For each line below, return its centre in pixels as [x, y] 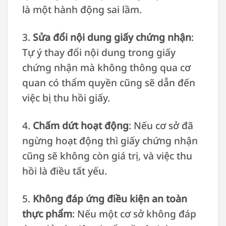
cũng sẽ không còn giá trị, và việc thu [107, 155]
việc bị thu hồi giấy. [66, 97]
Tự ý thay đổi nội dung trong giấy [99, 52]
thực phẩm [47, 213]
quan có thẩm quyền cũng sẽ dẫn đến [108, 82]
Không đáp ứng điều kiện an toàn [110, 198]
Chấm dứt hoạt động [80, 125]
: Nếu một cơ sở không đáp [134, 213]
